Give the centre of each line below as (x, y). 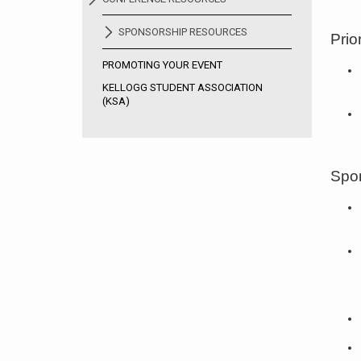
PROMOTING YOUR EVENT (162, 65)
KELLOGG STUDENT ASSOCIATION (183, 87)
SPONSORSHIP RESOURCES (183, 32)
